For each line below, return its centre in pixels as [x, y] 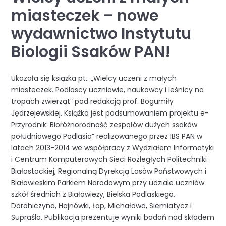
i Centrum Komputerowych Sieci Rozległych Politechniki [109, 159]
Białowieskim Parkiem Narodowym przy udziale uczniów [108, 182]
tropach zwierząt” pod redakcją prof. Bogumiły [93, 101]
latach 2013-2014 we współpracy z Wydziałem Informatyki [113, 148]
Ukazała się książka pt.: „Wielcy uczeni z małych [94, 78]
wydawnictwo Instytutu [101, 34]
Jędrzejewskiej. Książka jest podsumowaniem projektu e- [110, 113]
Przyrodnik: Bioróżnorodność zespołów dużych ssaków [104, 124]
